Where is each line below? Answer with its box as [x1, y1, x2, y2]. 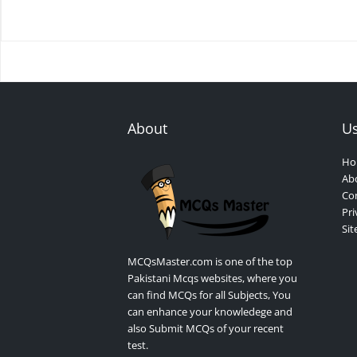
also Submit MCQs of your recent [127, 321, 284, 336]
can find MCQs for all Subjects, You [127, 288, 291, 303]
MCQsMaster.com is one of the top [127, 254, 292, 269]
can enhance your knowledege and [127, 304, 292, 320]
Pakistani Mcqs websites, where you [127, 271, 297, 286]
